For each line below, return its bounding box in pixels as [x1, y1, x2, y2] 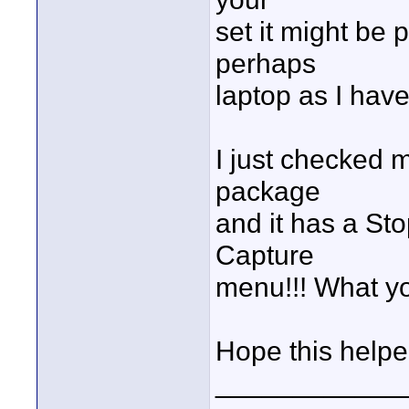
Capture [215, 239, 314, 270]
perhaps [215, 47, 316, 79]
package [215, 175, 320, 206]
